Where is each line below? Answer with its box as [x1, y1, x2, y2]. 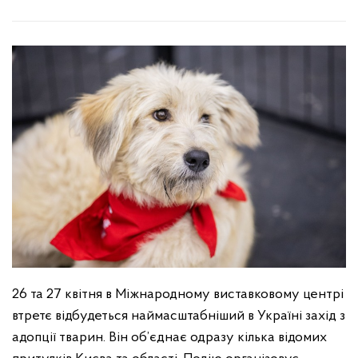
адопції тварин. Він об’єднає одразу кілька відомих [12, 330, 327, 346]
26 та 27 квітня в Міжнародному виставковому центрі [12, 287, 344, 303]
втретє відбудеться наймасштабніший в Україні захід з [12, 308, 345, 324]
